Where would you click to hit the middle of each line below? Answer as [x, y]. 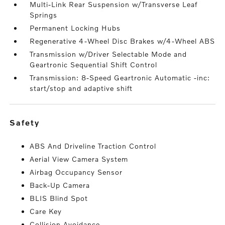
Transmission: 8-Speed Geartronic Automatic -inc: [120, 78]
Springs [44, 15]
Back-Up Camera [60, 185]
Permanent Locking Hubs [75, 28]
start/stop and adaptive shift [81, 88]
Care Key [46, 211]
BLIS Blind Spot [59, 198]
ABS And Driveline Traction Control [93, 146]
